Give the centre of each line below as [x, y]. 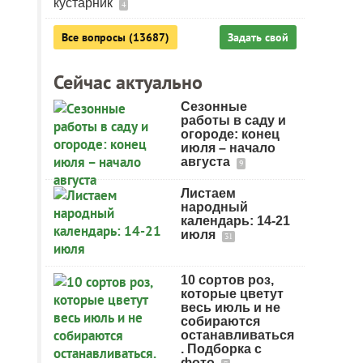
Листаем [208, 193]
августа [207, 162]
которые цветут [232, 294]
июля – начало [228, 148]
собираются [220, 321]
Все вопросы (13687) [115, 37]
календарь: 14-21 [235, 221]
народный [214, 207]
